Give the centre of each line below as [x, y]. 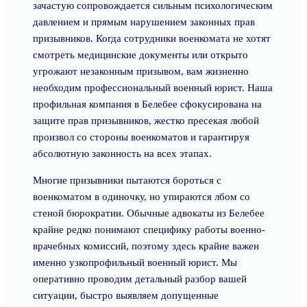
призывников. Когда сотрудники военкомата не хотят [152, 38]
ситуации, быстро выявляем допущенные [126, 295]
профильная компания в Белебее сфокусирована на [147, 104]
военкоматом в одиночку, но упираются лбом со [142, 197]
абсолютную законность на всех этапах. [122, 153]
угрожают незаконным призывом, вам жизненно [141, 71]
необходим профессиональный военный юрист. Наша [153, 88]
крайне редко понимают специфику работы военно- [149, 230]
